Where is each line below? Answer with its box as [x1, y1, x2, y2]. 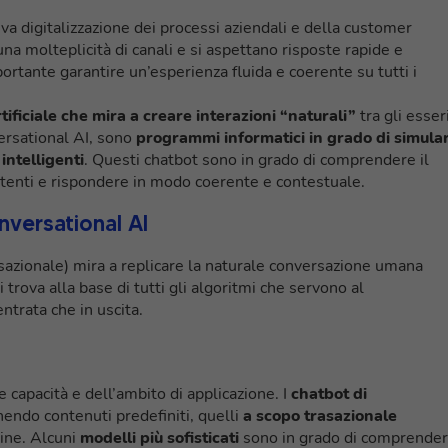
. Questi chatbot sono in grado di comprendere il [84, 148, 429, 171]
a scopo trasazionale [243, 404, 397, 427]
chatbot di [291, 382, 367, 405]
